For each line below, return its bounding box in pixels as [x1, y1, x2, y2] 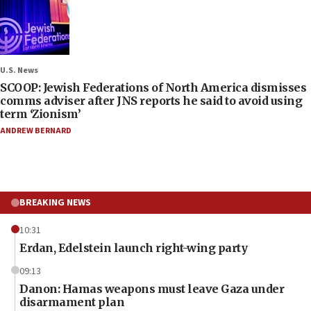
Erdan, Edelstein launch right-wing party [19, 240, 247, 255]
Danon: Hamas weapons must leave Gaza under [19, 281, 284, 296]
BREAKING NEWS [19, 195, 91, 210]
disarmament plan [19, 294, 124, 309]
